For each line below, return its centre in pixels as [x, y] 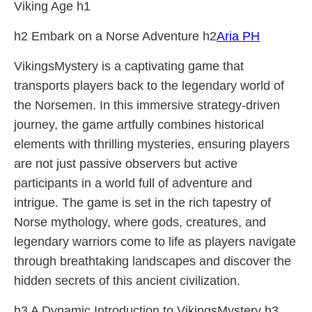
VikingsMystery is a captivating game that [129, 66]
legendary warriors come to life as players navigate [155, 242]
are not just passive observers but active [126, 164]
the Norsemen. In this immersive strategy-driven [147, 105]
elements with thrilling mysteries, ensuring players [152, 144]
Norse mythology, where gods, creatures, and [140, 222]
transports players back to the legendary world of [149, 86]
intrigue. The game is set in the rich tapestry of [142, 203]
